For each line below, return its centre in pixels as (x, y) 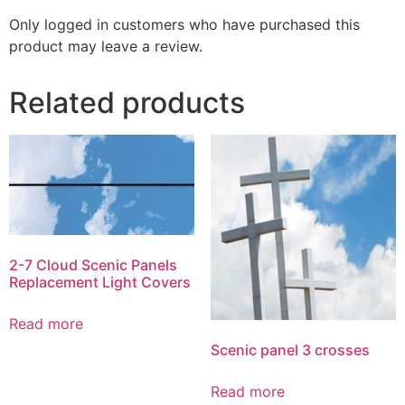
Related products (127, 102)
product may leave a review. (106, 46)
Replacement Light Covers (100, 282)
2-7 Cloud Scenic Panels (93, 264)
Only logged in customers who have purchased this (184, 24)
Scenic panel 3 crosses (290, 350)
